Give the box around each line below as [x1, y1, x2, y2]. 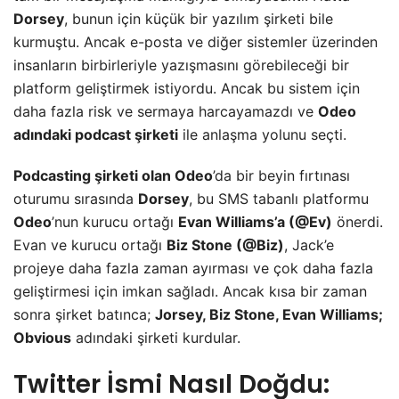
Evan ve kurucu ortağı [13, 235, 167, 254]
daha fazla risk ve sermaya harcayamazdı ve [13, 102, 318, 120]
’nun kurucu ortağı [52, 212, 178, 231]
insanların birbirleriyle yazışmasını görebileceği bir [13, 55, 349, 74]
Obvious [13, 328, 71, 346]
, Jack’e [284, 235, 334, 254]
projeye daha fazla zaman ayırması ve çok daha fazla [13, 258, 373, 277]
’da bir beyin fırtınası [213, 166, 350, 184]
